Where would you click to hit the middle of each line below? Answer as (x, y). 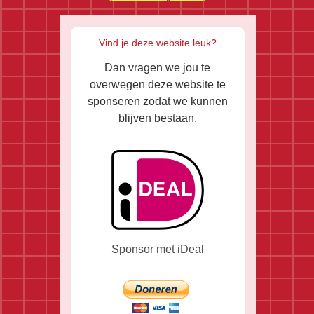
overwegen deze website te (157, 84)
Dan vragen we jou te (158, 67)
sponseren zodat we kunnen (157, 101)
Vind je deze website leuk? (157, 42)
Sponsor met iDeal (157, 249)
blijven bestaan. (157, 118)
